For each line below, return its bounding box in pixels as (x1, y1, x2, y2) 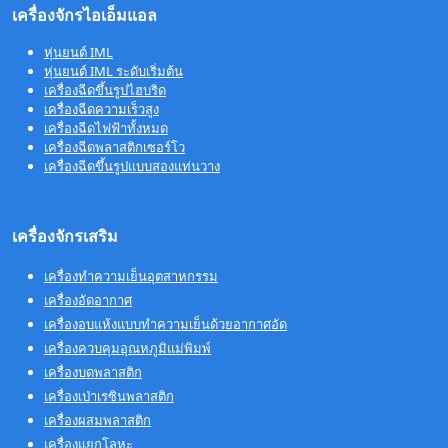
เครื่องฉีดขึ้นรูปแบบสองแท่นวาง (44, 156, 220, 175)
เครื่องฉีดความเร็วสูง (44, 99, 159, 118)
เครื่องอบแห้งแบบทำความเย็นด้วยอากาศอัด (44, 314, 287, 333)
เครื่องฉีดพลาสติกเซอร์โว (44, 137, 185, 156)
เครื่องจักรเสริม (12, 224, 118, 247)
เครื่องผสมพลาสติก (44, 410, 151, 429)
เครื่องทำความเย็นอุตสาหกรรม (44, 266, 218, 285)
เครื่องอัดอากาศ (44, 290, 132, 309)
